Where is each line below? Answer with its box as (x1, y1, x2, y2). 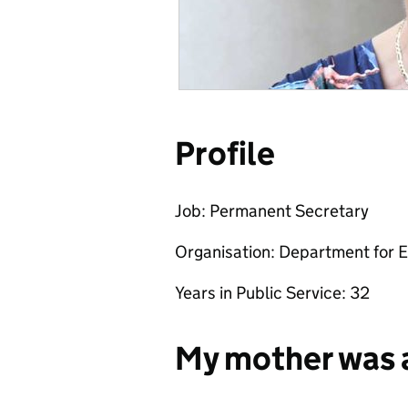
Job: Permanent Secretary (175, 200, 369, 221)
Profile (175, 133, 275, 174)
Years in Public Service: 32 (175, 282, 370, 303)
